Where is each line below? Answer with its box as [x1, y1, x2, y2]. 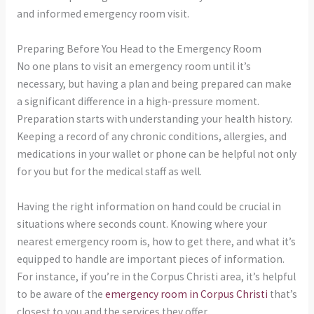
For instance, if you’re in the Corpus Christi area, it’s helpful [16, 269, 296, 283]
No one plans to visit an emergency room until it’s [16, 59, 251, 73]
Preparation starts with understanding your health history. [16, 111, 292, 125]
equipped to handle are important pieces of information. [16, 252, 285, 266]
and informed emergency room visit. [16, 7, 189, 21]
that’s [267, 287, 297, 301]
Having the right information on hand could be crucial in [16, 199, 281, 213]
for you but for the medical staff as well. [16, 164, 202, 178]
